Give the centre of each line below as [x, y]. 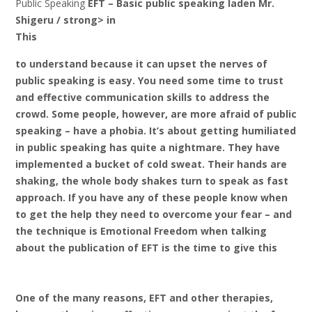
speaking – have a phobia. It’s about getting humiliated [156, 131]
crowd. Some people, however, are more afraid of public [156, 114]
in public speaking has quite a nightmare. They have [148, 148]
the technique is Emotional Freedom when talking [141, 231]
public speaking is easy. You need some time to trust [149, 81]
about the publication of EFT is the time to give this [146, 248]
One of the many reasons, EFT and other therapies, [144, 298]
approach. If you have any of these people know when [151, 198]
